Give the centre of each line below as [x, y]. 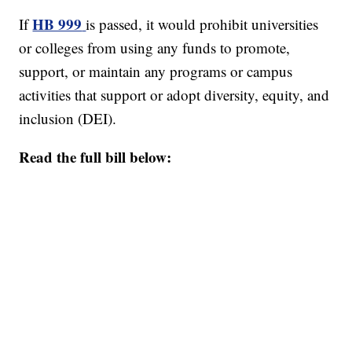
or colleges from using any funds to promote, [155, 47]
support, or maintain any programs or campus [156, 71]
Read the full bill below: [95, 156]
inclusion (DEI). [68, 118]
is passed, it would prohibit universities [202, 24]
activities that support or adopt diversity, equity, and [174, 94]
